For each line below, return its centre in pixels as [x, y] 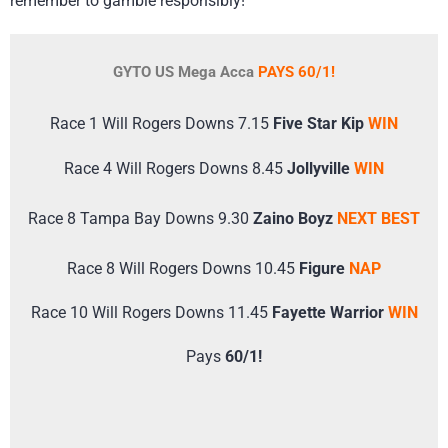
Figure [324, 268]
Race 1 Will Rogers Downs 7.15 [161, 124]
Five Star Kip [320, 124]
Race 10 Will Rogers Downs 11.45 [151, 312]
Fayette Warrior [329, 312]
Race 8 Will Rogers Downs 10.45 [183, 268]
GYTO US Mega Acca [185, 72]
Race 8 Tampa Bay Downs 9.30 [140, 218]
